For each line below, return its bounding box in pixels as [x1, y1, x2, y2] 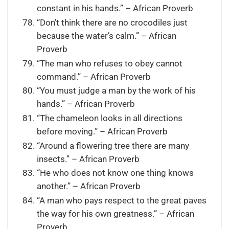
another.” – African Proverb [36, 181, 141, 192]
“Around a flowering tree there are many [36, 141, 189, 151]
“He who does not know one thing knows [36, 168, 194, 178]
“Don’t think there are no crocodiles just [36, 18, 188, 28]
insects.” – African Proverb [36, 154, 140, 164]
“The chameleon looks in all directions [36, 113, 182, 124]
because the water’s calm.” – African [36, 31, 176, 41]
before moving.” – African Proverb [36, 127, 168, 137]
